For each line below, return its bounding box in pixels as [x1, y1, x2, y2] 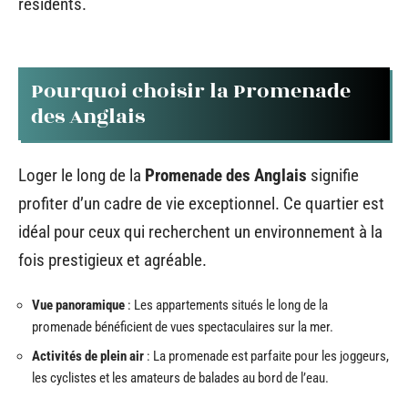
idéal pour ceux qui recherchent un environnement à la [18, 220, 382, 242]
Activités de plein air [32, 347, 144, 364]
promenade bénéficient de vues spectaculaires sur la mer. [32, 319, 333, 335]
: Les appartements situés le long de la [125, 297, 328, 313]
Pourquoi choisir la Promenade [31, 76, 351, 107]
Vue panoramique [32, 297, 125, 313]
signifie [307, 164, 359, 186]
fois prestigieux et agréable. [18, 249, 207, 270]
